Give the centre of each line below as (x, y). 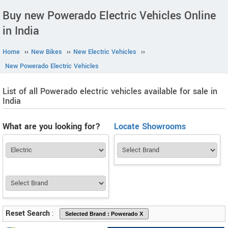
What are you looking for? (51, 126)
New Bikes (47, 52)
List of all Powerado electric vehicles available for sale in (110, 91)
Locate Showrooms (150, 126)
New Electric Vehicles (105, 52)
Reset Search (28, 213)
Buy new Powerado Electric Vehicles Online (109, 16)
